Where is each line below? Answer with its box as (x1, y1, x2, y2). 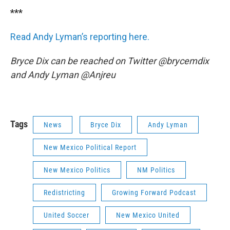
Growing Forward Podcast (112, 188, 196, 197)
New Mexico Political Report (44, 143, 137, 151)
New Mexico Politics (44, 166, 110, 174)
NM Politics (137, 166, 175, 174)
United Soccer (44, 211, 89, 219)
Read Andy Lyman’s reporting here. (10, 31, 149, 42)
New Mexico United (116, 211, 180, 219)
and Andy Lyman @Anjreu (10, 69, 116, 80)
